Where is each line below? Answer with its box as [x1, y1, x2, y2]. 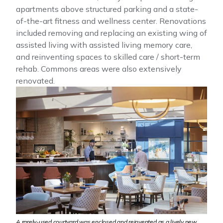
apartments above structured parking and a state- [16, 3, 198, 14]
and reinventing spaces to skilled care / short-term [16, 51, 200, 62]
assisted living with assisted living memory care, [16, 39, 192, 50]
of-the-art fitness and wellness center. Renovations [16, 15, 206, 26]
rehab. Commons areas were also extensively [16, 63, 182, 74]
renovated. [16, 75, 55, 86]
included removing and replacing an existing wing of [16, 27, 207, 38]
